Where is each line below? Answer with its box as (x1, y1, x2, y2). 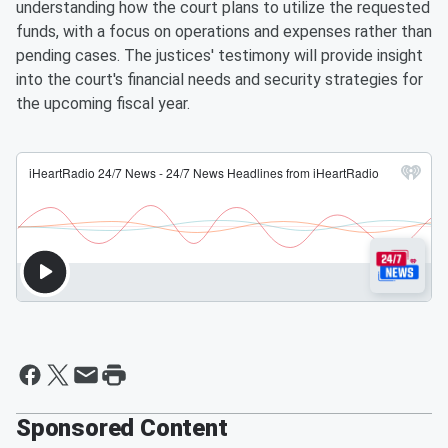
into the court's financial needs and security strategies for (16, 70, 423, 90)
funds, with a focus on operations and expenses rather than (16, 22, 432, 42)
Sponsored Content (16, 414, 228, 443)
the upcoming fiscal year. (16, 94, 190, 114)
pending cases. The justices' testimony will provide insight (16, 46, 423, 66)
